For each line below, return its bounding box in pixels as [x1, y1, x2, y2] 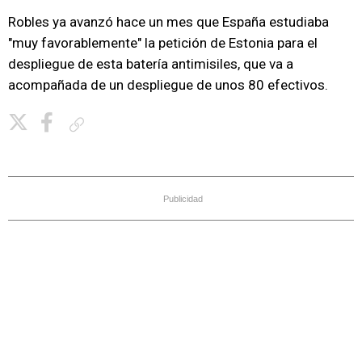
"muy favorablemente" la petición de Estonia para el [8, 35, 318, 51]
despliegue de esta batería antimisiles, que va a [8, 56, 293, 72]
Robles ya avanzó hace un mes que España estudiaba [8, 14, 329, 30]
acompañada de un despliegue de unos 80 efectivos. [8, 77, 328, 93]
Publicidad [163, 194, 203, 204]
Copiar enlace [90, 118, 149, 130]
